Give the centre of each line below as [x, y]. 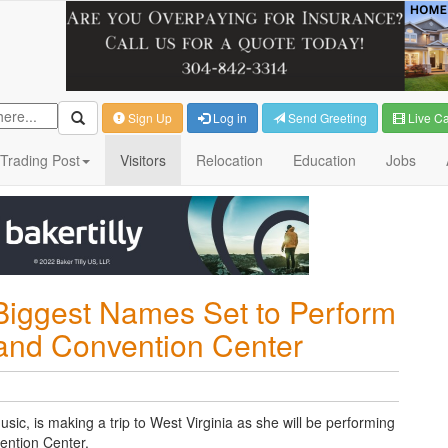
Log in [228, 117]
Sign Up [148, 117]
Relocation [229, 160]
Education [324, 160]
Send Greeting [326, 117]
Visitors [143, 160]
